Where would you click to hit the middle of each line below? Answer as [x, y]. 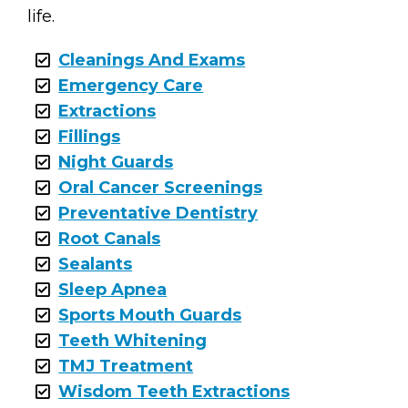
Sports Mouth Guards [150, 315]
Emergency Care [131, 85]
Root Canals [110, 238]
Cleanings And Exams [152, 60]
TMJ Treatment [126, 366]
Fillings [90, 136]
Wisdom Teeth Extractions [174, 391]
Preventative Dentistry [158, 213]
